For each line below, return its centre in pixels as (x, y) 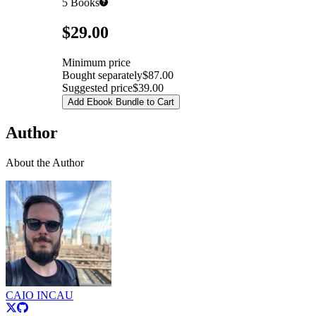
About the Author (45, 163)
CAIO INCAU (39, 296)
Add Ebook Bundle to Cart (121, 102)
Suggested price (97, 88)
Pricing (49, 29)
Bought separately (102, 75)
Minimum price (96, 63)
